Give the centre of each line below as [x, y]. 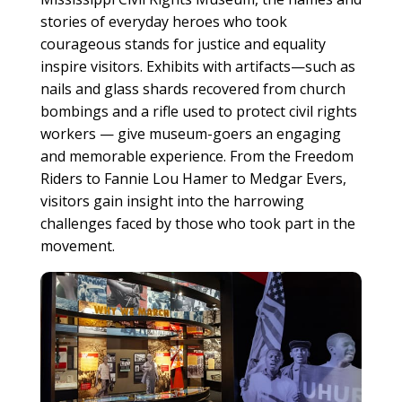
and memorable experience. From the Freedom [197, 157]
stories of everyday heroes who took [163, 22]
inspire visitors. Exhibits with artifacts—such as [197, 67]
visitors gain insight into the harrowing [172, 201]
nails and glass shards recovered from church [192, 89]
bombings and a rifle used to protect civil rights [198, 112]
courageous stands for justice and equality [183, 44]
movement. [77, 246]
